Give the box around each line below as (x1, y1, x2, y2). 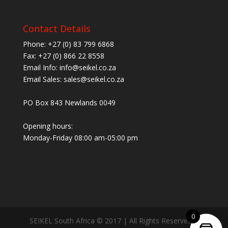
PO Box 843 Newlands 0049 (22, 97, 116, 107)
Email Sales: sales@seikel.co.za (22, 74, 124, 84)
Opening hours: (22, 121, 73, 131)
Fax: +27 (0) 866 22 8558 (22, 50, 104, 61)
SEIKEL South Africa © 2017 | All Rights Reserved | (30, 216, 198, 226)
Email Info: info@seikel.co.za (22, 62, 116, 72)
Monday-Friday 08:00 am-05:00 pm (22, 132, 138, 142)
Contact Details (22, 22, 91, 35)
